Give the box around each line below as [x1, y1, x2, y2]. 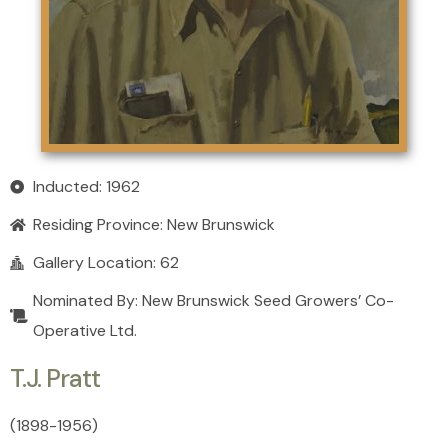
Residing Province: [32, 214, 167, 236]
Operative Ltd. [32, 320, 137, 342]
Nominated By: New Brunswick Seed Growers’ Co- [32, 290, 394, 312]
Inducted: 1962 [32, 176, 140, 198]
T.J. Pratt [10, 362, 100, 396]
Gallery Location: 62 [32, 252, 179, 274]
